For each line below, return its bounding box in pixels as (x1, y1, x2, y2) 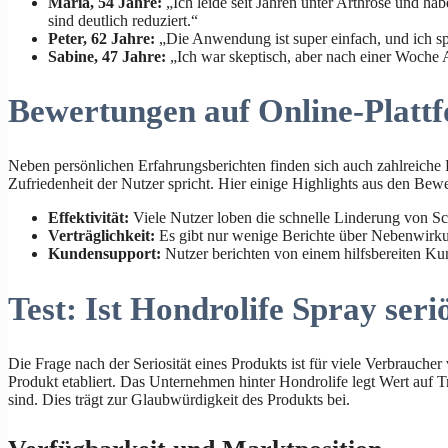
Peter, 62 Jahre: (48, 29, 155, 47)
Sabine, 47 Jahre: (48, 47, 166, 65)
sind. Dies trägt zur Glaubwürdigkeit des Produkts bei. (8, 391, 350, 408)
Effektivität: (48, 209, 129, 227)
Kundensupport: (48, 245, 161, 263)
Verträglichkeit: (48, 227, 155, 245)
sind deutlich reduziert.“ (48, 11, 198, 29)
